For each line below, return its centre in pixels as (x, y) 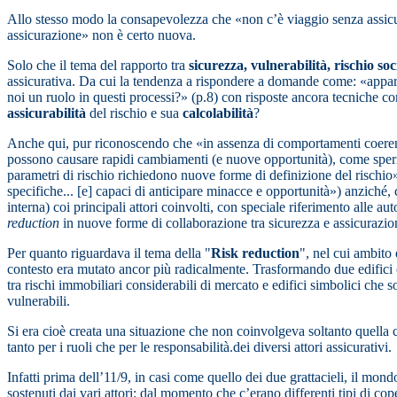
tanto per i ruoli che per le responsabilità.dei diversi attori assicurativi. (199, 347)
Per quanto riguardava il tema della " (109, 253)
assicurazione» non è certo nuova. (101, 35)
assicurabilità (48, 113)
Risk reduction (255, 253)
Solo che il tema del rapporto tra (98, 66)
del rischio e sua (136, 113)
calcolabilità (218, 113)
